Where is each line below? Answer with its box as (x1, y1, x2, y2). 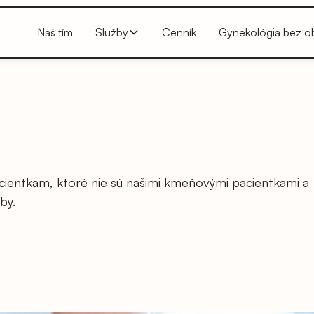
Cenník (161, 25, 196, 40)
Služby (95, 25, 128, 40)
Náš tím (36, 25, 73, 40)
